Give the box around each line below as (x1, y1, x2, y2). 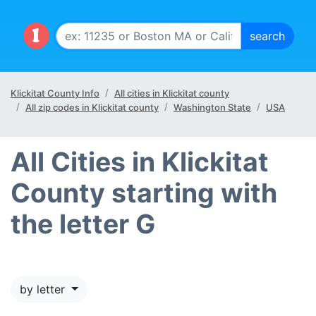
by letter (20, 282, 68, 296)
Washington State (174, 102, 251, 113)
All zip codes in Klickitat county (25, 102, 159, 113)
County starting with (11, 177, 277, 209)
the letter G (11, 208, 155, 240)
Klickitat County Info (11, 87, 99, 99)
